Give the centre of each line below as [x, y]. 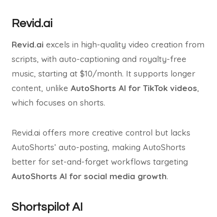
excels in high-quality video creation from [124, 44]
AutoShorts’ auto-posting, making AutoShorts [99, 147]
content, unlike [41, 88]
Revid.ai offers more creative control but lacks [101, 132]
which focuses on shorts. [58, 102]
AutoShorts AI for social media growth [89, 176]
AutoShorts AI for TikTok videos [134, 88]
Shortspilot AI [47, 207]
